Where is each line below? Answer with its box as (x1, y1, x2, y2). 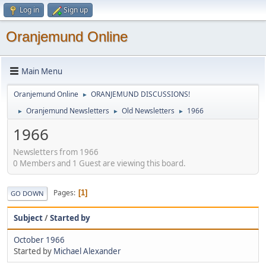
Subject (14, 212, 43, 223)
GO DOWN (11, 188, 44, 198)
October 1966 (14, 234, 65, 245)
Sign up (64, 5, 88, 15)
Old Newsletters (122, 106, 175, 116)
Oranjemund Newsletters (26, 106, 109, 116)
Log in (20, 5, 39, 15)
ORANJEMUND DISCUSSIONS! (91, 89, 190, 99)
